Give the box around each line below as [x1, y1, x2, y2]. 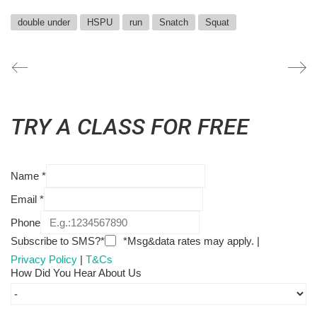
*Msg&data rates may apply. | [120, 234, 260, 247]
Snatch [159, 16, 188, 28]
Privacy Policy [11, 253, 77, 266]
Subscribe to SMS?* [11, 234, 105, 247]
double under [18, 16, 70, 28]
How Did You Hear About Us [11, 267, 142, 279]
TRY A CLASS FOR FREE [11, 113, 249, 140]
